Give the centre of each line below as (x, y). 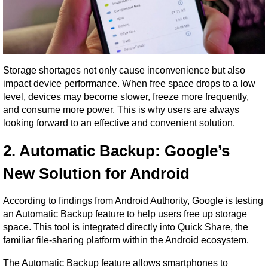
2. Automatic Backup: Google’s (116, 150)
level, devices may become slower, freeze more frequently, (126, 96)
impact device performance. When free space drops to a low (129, 83)
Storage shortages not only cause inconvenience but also (124, 70)
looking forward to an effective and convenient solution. (119, 123)
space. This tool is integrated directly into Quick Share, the (126, 227)
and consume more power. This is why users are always (121, 109)
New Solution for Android (96, 173)
